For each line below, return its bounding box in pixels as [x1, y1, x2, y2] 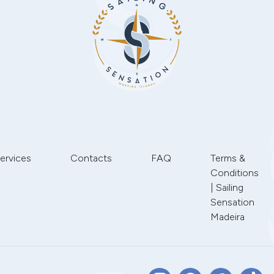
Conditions [210, 167, 259, 179]
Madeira [210, 211, 245, 223]
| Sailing [210, 182, 243, 193]
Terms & [210, 152, 245, 164]
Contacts [70, 152, 112, 164]
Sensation [210, 196, 254, 208]
